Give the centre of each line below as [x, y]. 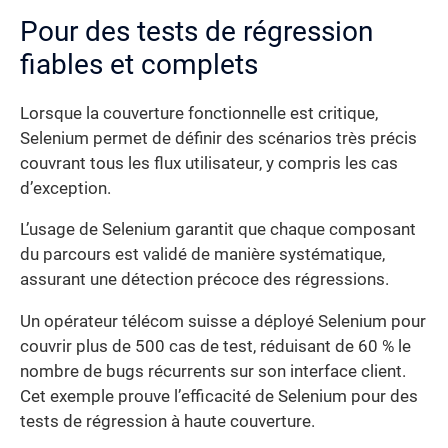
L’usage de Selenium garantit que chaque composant [218, 230]
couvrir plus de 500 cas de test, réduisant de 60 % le [215, 346]
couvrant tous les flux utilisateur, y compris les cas [209, 163]
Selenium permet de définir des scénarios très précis [218, 138]
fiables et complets [139, 64]
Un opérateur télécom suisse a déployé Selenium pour [223, 321]
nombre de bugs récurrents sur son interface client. [213, 371]
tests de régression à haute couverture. [167, 421]
